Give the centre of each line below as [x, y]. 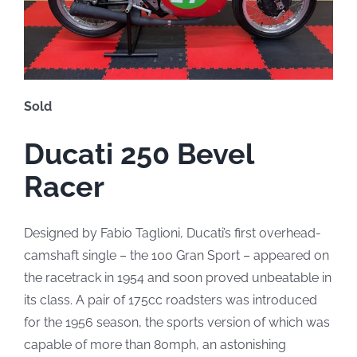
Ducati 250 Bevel [138, 153]
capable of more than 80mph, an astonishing [155, 344]
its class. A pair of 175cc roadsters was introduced [170, 300]
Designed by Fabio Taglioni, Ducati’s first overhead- [172, 233]
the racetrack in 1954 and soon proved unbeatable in [177, 277]
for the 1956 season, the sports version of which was [177, 322]
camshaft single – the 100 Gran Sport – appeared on [176, 255]
